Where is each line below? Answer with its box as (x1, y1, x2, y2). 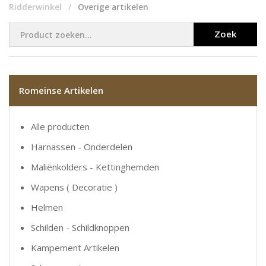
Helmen (31, 201, 63, 213)
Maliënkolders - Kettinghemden (31, 161, 159, 173)
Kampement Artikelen (31, 242, 119, 254)
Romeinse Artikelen (19, 84, 103, 96)
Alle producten (31, 121, 90, 132)
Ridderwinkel (9, 2, 62, 12)
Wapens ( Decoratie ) (31, 181, 118, 193)
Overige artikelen (78, 2, 148, 12)
